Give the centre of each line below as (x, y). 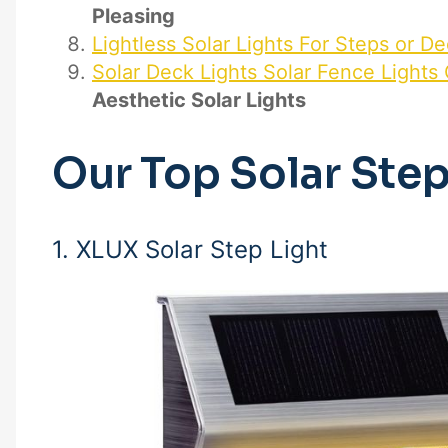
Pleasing (133, 15)
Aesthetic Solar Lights (199, 99)
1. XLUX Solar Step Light (190, 249)
